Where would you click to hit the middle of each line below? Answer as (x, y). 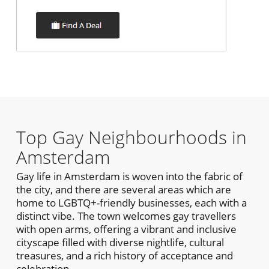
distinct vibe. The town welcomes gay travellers (126, 216)
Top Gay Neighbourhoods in (131, 137)
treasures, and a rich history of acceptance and (124, 255)
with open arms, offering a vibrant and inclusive (126, 229)
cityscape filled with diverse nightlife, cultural (120, 242)
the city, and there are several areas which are (123, 189)
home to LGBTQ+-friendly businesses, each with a (131, 202)
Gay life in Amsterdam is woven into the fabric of (129, 176)
